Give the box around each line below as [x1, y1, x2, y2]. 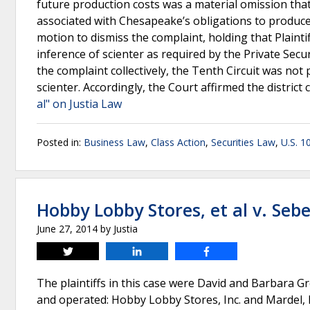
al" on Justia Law [37, 96, 122, 111]
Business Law [84, 136, 145, 149]
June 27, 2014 [37, 222, 98, 235]
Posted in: [37, 136, 84, 149]
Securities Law [211, 136, 275, 149]
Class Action [151, 136, 206, 149]
